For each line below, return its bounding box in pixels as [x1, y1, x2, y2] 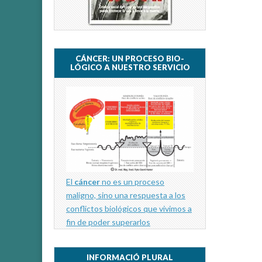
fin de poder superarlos [66, 216, 150, 227]
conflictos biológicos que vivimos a [66, 203, 192, 213]
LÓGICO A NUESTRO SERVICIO [70, 63, 190, 73]
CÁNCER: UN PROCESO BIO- [75, 54, 184, 64]
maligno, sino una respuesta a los [66, 189, 185, 200]
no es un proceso [100, 176, 164, 187]
